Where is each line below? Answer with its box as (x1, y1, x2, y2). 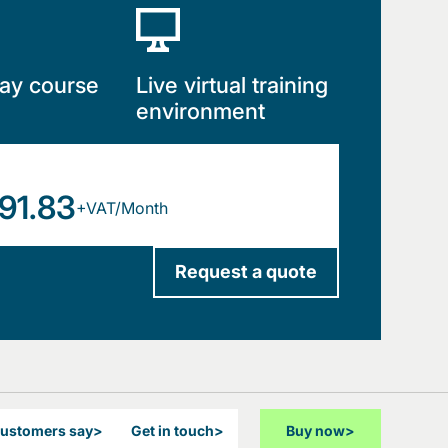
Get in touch (131, 422, 214, 439)
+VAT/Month (75, 198, 168, 218)
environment (135, 98, 265, 124)
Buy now (286, 422, 345, 439)
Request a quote (175, 261, 317, 282)
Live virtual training (135, 72, 328, 98)
